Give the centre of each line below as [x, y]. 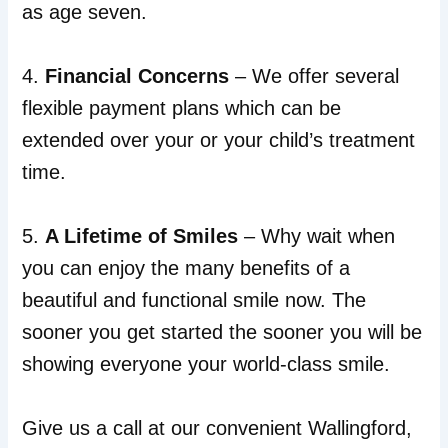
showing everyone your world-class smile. [206, 364]
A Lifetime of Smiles [142, 236]
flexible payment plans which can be [182, 108]
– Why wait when [317, 236]
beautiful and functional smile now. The [194, 300]
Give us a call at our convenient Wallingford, [217, 428]
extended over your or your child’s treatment [219, 140]
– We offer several [314, 76]
